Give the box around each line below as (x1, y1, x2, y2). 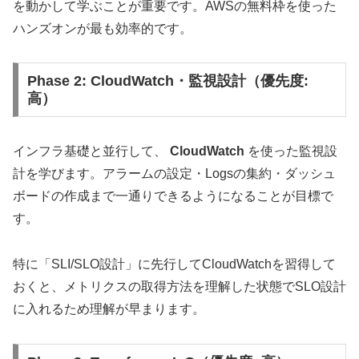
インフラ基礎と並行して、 (13, 144, 170, 159)
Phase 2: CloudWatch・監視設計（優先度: (26, 73, 309, 90)
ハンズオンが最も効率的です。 (13, 21, 192, 35)
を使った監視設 (244, 144, 337, 159)
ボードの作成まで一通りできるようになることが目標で (13, 189, 333, 204)
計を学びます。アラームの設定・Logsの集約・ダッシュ (13, 167, 336, 181)
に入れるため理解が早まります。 (13, 301, 205, 316)
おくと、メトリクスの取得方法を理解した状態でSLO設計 (13, 279, 346, 293)
